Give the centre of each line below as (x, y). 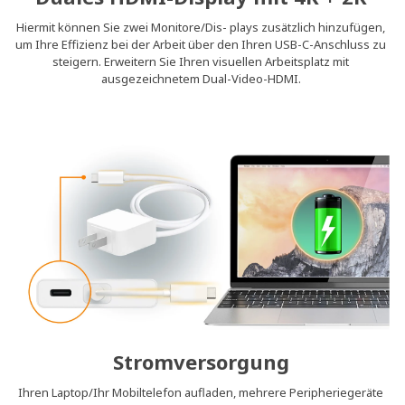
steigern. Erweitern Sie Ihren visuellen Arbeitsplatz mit (201, 61)
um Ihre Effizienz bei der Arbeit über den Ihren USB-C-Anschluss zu (201, 44)
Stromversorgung (201, 361)
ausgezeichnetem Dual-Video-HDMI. (201, 78)
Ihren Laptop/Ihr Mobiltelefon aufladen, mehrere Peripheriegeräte (201, 392)
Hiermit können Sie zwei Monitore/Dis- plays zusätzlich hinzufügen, (201, 27)
